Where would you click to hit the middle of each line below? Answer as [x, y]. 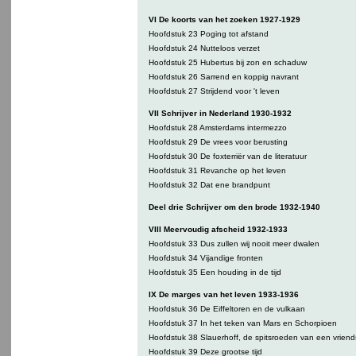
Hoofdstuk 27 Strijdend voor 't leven [214, 91]
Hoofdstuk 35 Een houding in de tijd [215, 272]
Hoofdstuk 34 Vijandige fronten [205, 258]
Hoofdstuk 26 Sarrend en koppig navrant [223, 77]
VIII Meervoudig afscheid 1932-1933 [218, 229]
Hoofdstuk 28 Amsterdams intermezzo [217, 128]
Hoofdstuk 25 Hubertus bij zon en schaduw [227, 62]
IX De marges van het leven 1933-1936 [223, 294]
